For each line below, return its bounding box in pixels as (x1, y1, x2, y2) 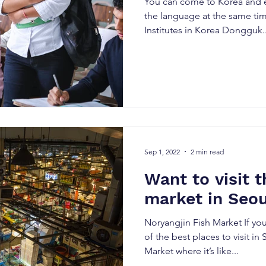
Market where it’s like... (144, 245, 239, 256)
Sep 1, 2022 (144, 147, 180, 156)
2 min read (191, 147, 224, 156)
